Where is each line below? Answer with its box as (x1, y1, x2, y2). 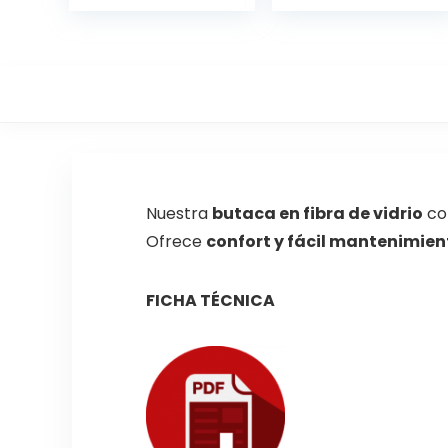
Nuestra (145, 202, 212, 226)
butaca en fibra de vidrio (211, 202, 423, 226)
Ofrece (145, 230, 206, 254)
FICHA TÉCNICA (145, 289, 275, 313)
